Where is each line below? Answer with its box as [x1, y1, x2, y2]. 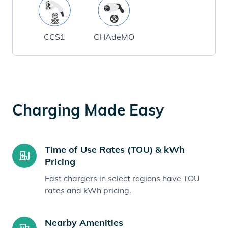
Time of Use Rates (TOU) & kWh [45, 144, 185, 155]
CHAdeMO [93, 32, 134, 42]
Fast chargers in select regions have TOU [45, 173, 200, 183]
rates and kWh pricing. [45, 185, 131, 195]
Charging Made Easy [12, 100, 164, 120]
